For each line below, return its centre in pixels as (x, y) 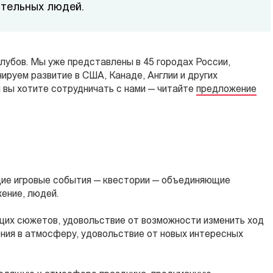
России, (213, 63)
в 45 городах (166, 63)
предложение (226, 90)
